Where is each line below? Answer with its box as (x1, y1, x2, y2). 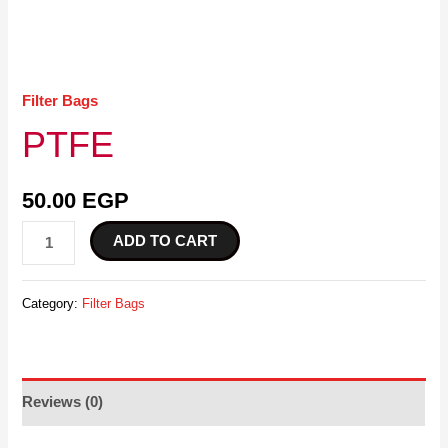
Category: (22, 296, 83, 312)
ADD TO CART (113, 233, 217, 250)
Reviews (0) (22, 393, 104, 410)
